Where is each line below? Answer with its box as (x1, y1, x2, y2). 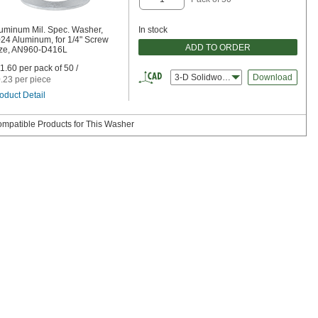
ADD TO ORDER (185, 42, 251, 53)
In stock (138, 25, 168, 35)
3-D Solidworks (175, 72, 234, 82)
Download (253, 72, 292, 82)
